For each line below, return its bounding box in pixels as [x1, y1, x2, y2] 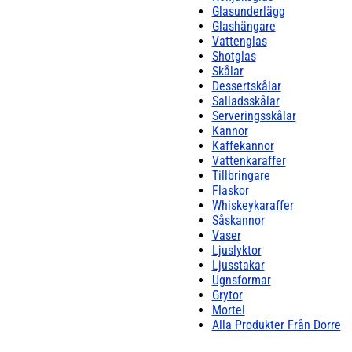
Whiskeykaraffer [211, 197, 294, 213]
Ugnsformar [211, 272, 271, 288]
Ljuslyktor [211, 242, 262, 258]
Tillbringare [211, 167, 270, 183]
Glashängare [211, 18, 276, 34]
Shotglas [211, 48, 256, 64]
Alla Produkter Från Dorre [211, 317, 341, 332]
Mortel [211, 302, 245, 317]
